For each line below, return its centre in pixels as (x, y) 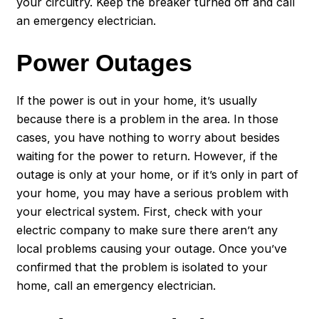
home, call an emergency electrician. (116, 285)
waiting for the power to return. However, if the (147, 156)
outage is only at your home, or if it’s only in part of (158, 174)
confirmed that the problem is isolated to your (142, 267)
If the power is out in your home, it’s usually (137, 100)
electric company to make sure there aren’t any (147, 230)
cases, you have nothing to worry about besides (148, 137)
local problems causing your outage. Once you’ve (152, 248)
